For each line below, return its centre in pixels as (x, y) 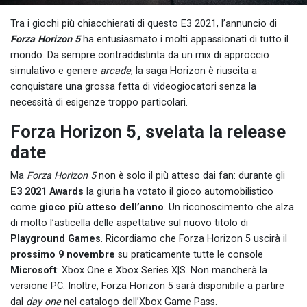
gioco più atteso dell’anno (101, 207)
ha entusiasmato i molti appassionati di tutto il (184, 39)
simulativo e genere (55, 71)
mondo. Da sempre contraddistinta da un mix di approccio (140, 55)
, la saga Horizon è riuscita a (194, 71)
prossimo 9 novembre (63, 254)
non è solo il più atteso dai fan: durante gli (191, 175)
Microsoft (34, 270)
